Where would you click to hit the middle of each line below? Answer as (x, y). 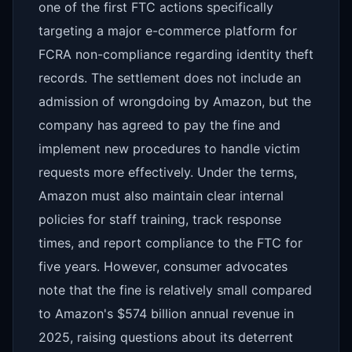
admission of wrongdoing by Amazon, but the (175, 101)
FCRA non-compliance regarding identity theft (176, 54)
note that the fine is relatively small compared (175, 290)
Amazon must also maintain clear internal (161, 196)
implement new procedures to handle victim (169, 148)
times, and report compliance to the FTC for (170, 243)
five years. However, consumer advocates (163, 266)
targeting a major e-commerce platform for (168, 31)
